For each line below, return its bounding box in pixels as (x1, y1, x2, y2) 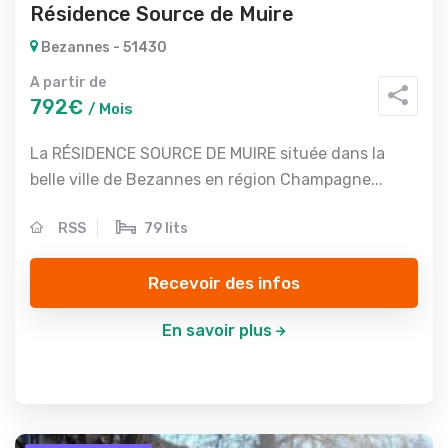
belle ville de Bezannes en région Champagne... (30, 170, 383, 189)
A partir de (30, 74, 106, 91)
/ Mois (88, 100, 133, 118)
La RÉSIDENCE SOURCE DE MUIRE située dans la (30, 144, 385, 163)
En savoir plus (161, 321, 272, 340)
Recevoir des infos (148, 272, 300, 293)
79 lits (144, 220, 188, 237)
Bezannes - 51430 (38, 39, 167, 56)
